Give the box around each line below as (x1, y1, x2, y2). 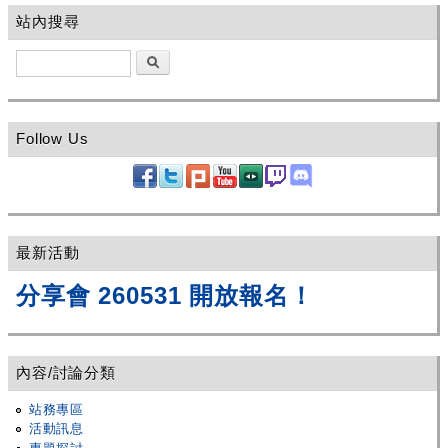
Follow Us (16, 129, 89, 147)
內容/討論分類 (16, 363, 116, 381)
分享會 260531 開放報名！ (16, 281, 314, 309)
